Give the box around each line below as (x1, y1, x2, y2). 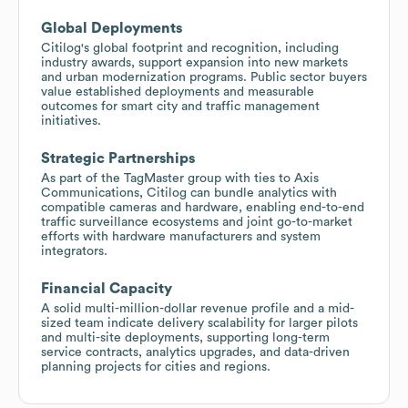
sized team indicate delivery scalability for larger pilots (41, 316, 358, 330)
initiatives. (41, 114, 101, 127)
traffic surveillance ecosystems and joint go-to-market (41, 215, 352, 229)
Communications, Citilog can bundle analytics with (41, 186, 337, 199)
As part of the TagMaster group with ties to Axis (41, 171, 319, 185)
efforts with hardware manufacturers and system (41, 229, 321, 243)
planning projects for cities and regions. (41, 360, 270, 373)
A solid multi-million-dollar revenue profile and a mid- (41, 301, 354, 315)
